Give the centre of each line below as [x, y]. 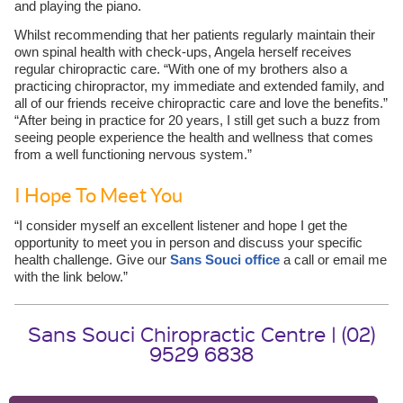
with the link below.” [71, 277]
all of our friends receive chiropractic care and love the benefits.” [201, 103]
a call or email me [333, 260]
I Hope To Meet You [98, 196]
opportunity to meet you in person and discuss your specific [188, 243]
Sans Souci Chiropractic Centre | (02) [201, 334]
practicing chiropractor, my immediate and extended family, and [199, 86]
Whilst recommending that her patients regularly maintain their [194, 35]
